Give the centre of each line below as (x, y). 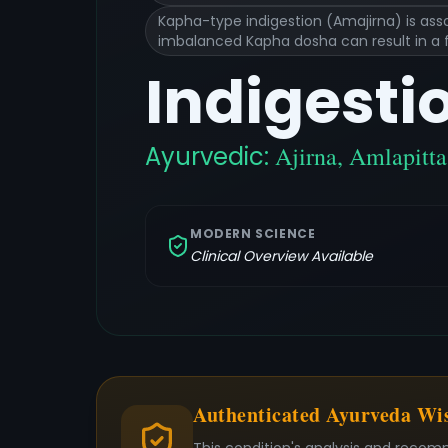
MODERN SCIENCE (253, 233)
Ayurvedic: (210, 156)
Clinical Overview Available (281, 256)
